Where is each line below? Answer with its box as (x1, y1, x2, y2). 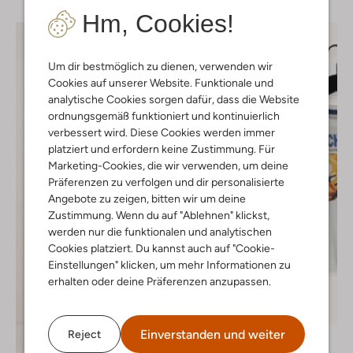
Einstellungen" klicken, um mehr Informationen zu (48, 258, 291, 271)
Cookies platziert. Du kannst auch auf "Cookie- (48, 242, 275, 255)
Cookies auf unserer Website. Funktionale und (48, 76, 273, 89)
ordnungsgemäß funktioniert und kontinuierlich (48, 110, 280, 122)
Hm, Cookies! (82, 9, 234, 38)
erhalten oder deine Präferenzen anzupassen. (48, 275, 271, 288)
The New (251, 330, 297, 344)
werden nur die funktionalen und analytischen (48, 225, 272, 238)
